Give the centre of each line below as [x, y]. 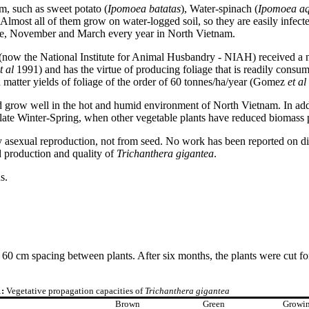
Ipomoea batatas [144, 9]
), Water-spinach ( [219, 9]
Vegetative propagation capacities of [75, 291]
